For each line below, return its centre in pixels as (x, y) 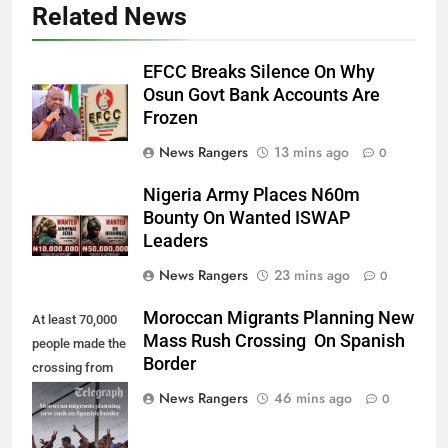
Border (169, 364)
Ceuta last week (77, 416)
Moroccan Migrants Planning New (278, 318)
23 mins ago (312, 275)
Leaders (175, 241)
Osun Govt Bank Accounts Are (261, 95)
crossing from (72, 368)
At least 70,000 (74, 320)
